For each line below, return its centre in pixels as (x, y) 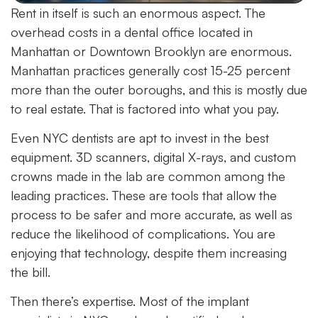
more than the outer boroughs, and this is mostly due (159, 89)
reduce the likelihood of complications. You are (143, 233)
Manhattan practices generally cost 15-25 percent (150, 70)
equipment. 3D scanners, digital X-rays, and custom (153, 157)
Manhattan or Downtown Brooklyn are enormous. (151, 51)
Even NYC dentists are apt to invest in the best (140, 137)
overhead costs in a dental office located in (132, 32)
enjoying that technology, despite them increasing (149, 252)
